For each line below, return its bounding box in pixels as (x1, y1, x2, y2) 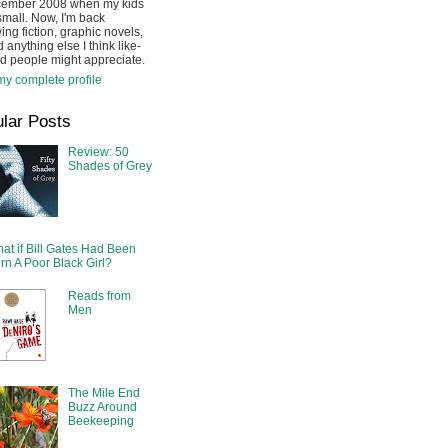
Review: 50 (67, 145, 129, 160)
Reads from (67, 289, 131, 304)
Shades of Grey (67, 159, 152, 174)
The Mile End (67, 386, 140, 401)
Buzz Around (67, 400, 137, 415)
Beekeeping (67, 414, 134, 429)
